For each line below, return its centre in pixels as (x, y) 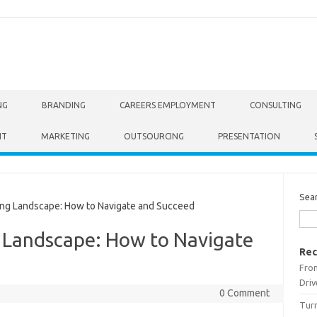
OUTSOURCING (154, 136)
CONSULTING (276, 105)
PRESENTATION (249, 136)
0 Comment (244, 293)
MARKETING (65, 136)
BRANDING (64, 105)
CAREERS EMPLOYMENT (168, 105)
